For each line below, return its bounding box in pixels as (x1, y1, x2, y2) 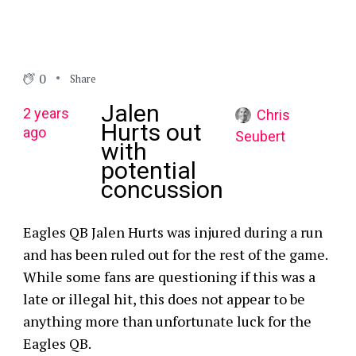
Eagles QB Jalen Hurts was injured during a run (22, 222, 323, 242)
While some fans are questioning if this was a (22, 267, 315, 286)
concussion (100, 176, 223, 203)
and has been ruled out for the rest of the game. (22, 245, 327, 264)
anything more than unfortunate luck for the (22, 311, 311, 331)
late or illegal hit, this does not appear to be (22, 289, 305, 308)
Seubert (234, 128, 285, 145)
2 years (22, 105, 69, 122)
